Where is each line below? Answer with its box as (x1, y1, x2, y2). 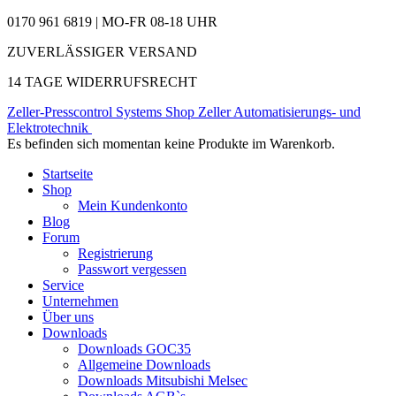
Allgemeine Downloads (78, 357, 210, 372)
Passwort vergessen (78, 262, 187, 277)
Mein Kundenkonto (78, 198, 187, 213)
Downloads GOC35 (78, 341, 191, 356)
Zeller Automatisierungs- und (198, 104, 361, 119)
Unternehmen (42, 293, 118, 308)
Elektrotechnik (7, 120, 88, 135)
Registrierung (78, 246, 153, 261)
